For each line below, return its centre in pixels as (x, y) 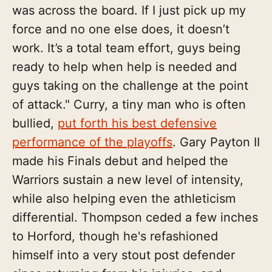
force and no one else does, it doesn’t (121, 29)
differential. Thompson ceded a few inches (135, 217)
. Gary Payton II (216, 142)
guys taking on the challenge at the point (130, 85)
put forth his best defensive (137, 123)
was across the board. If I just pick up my (129, 10)
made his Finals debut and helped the (120, 161)
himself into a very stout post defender (124, 255)
